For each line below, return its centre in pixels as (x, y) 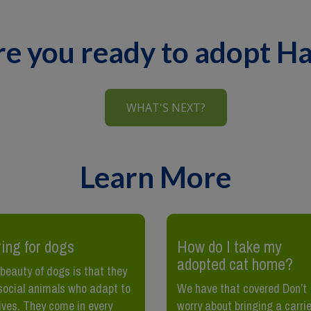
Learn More (155, 177)
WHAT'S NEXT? (166, 108)
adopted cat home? (235, 264)
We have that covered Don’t (242, 288)
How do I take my (229, 247)
